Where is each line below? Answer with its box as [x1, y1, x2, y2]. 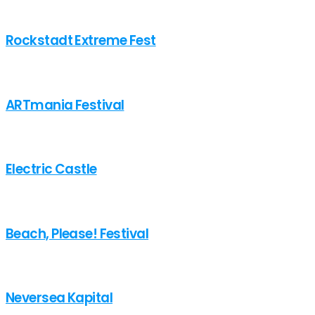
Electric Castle [6, 160, 97, 179]
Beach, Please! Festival [6, 224, 149, 243]
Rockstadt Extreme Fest [6, 31, 156, 51]
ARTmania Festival [6, 95, 124, 115]
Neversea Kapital [6, 288, 113, 308]
